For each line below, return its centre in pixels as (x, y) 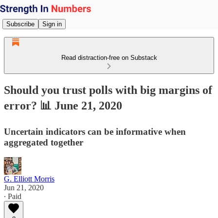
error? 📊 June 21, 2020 (63, 105)
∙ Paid (13, 196)
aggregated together (44, 142)
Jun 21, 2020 (24, 187)
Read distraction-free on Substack (109, 58)
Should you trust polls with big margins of (108, 90)
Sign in (52, 24)
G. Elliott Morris (29, 179)
